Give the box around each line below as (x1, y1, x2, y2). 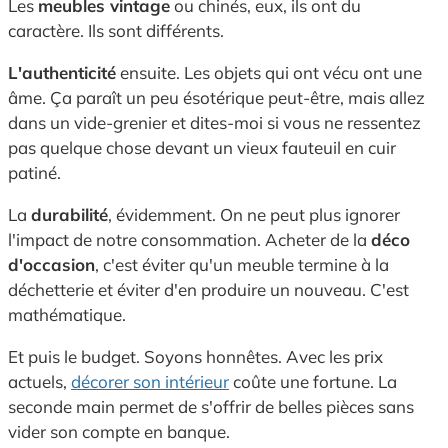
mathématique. (8, 304, 126, 326)
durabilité (31, 204, 108, 226)
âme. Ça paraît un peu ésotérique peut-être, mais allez (8, 87, 425, 109)
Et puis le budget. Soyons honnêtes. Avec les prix (8, 346, 383, 368)
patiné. (8, 162, 61, 184)
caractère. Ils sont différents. (8, 20, 224, 42)
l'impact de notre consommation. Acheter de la (8, 229, 371, 251)
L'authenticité (8, 62, 116, 84)
